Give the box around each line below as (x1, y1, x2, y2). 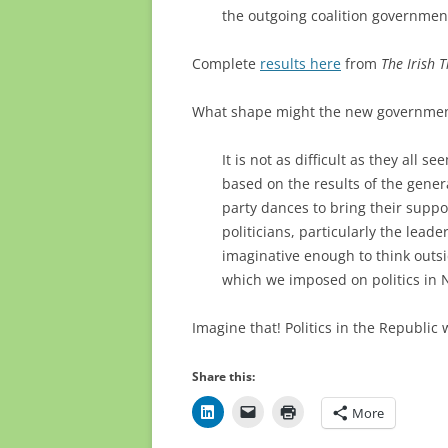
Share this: (192, 368, 255, 385)
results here (260, 54, 341, 73)
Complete (192, 54, 260, 73)
